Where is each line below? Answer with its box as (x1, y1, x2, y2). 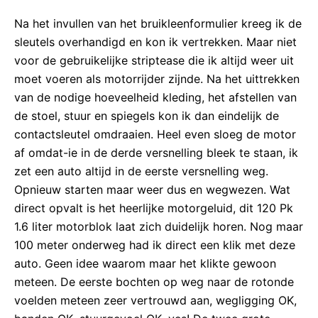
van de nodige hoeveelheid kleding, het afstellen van (14, 90, 297, 105)
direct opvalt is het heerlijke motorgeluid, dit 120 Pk (14, 201, 293, 216)
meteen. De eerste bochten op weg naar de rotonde (14, 275, 294, 290)
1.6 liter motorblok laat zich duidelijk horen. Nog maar (14, 219, 303, 234)
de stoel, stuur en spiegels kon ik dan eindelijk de (14, 109, 279, 124)
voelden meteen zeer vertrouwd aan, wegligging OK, (14, 293, 297, 308)
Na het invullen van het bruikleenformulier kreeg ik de (14, 16, 302, 31)
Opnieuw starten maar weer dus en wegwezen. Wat (14, 182, 290, 197)
